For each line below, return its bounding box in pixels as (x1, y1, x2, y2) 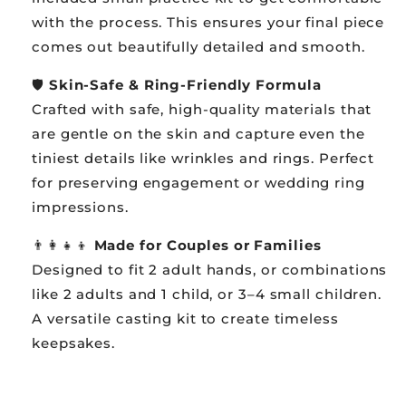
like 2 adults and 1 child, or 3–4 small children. (32, 285, 382, 303)
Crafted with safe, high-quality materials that (32, 100, 372, 118)
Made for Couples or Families (93, 236, 322, 254)
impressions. (32, 198, 129, 216)
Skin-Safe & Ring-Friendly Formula (48, 75, 322, 93)
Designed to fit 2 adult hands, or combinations (32, 260, 388, 278)
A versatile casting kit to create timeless (32, 309, 339, 327)
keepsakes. (32, 333, 116, 352)
